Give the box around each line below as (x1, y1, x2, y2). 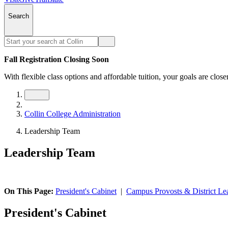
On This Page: (4, 187, 55, 196)
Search (8, 12, 29, 20)
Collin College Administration (24, 109, 121, 118)
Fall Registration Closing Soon (4, 54, 109, 64)
